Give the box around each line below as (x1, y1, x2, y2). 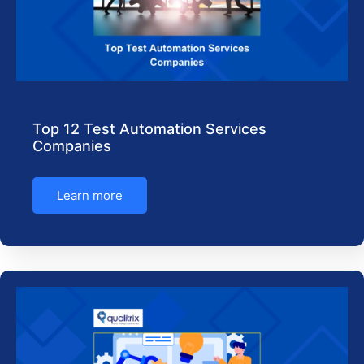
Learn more (57, 188, 123, 203)
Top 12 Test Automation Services (32, 120, 266, 137)
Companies (32, 137, 111, 154)
